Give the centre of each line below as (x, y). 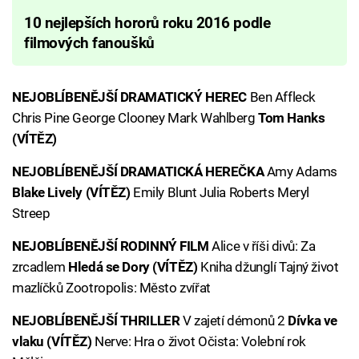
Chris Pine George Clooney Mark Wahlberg (135, 117)
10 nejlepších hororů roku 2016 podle (147, 23)
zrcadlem (40, 266)
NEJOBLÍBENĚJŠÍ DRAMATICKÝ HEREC (129, 97)
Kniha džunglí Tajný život (268, 266)
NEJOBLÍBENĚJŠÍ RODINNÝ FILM (111, 246)
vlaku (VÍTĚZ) (52, 341)
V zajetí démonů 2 (234, 320)
